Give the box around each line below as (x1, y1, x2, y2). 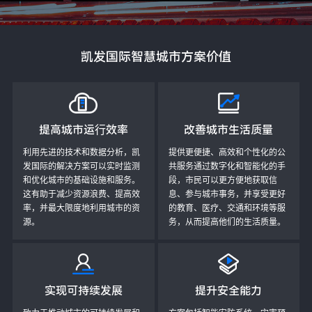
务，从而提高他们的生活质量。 (168, 217, 286, 227)
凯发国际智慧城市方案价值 (81, 49, 231, 64)
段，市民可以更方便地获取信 (168, 175, 277, 185)
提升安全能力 (195, 284, 263, 297)
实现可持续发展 (44, 284, 123, 297)
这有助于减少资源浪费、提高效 (22, 189, 140, 199)
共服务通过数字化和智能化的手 (168, 162, 286, 171)
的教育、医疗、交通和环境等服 (168, 203, 286, 213)
